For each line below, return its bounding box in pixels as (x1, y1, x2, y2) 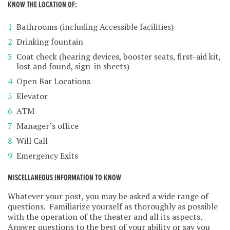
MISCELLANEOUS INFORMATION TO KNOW (8, 172, 121, 183)
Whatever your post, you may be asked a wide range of (8, 190, 208, 202)
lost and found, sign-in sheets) (16, 60, 129, 72)
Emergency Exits (16, 149, 78, 161)
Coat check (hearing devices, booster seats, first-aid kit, (16, 50, 221, 62)
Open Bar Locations (16, 75, 90, 87)
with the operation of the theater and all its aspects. (8, 210, 204, 222)
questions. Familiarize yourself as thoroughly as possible (8, 200, 218, 212)
